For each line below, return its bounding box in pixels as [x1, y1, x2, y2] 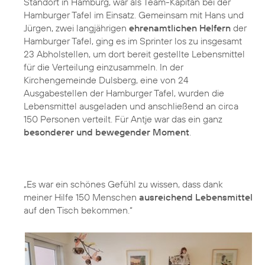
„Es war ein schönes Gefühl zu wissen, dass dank [24, 177, 223, 190]
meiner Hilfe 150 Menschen [24, 190, 139, 203]
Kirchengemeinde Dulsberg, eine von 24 [24, 73, 189, 86]
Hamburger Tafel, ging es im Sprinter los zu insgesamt [24, 34, 242, 47]
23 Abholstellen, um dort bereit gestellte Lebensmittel [24, 47, 245, 60]
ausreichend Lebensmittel [139, 190, 253, 203]
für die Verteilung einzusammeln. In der [24, 60, 183, 73]
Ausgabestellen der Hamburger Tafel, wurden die [24, 86, 224, 99]
